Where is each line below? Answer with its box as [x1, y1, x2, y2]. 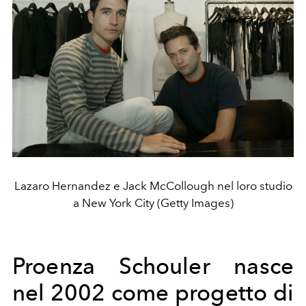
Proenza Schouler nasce [12, 252, 294, 279]
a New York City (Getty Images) [72, 195, 234, 210]
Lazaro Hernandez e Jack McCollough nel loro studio [14, 178, 292, 193]
